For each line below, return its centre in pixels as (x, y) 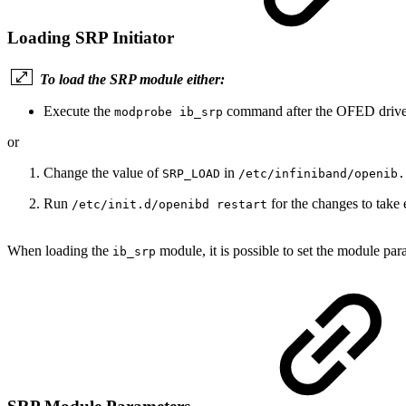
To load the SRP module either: (132, 80)
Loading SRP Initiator (93, 38)
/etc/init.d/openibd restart (169, 205)
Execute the (79, 111)
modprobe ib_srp (169, 112)
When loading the (60, 251)
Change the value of (103, 173)
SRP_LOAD (191, 174)
